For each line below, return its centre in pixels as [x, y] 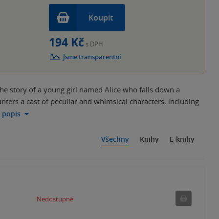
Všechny [115, 139]
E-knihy [182, 139]
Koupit [101, 18]
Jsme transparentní [92, 57]
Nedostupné [55, 199]
